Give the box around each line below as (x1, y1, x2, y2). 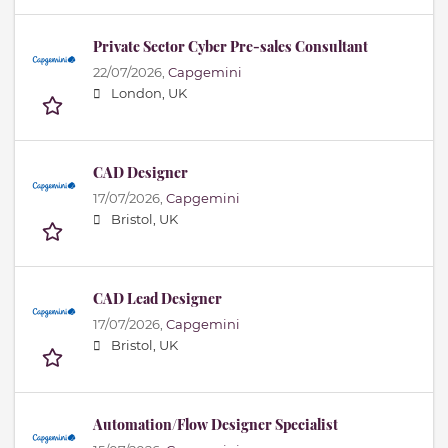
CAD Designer (93, 163, 188, 183)
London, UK (111, 86, 187, 102)
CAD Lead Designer (93, 289, 222, 309)
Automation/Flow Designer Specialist (93, 415, 338, 435)
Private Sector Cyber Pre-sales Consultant (93, 37, 368, 57)
